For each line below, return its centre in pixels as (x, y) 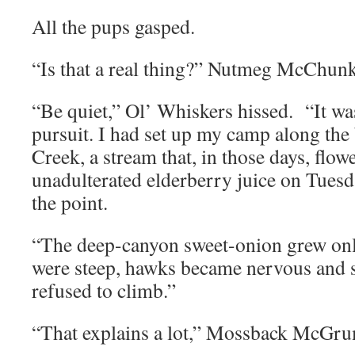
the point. (70, 202)
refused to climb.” (104, 290)
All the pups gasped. (113, 26)
